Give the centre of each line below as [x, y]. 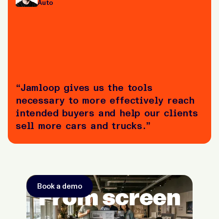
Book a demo [60, 186]
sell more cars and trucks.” [83, 125]
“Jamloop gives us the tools [84, 87]
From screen [109, 197]
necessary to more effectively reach [105, 100]
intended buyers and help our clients [107, 113]
